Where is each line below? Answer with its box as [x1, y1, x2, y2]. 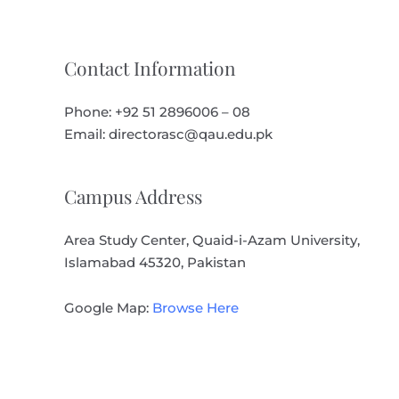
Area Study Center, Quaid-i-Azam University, [64, 231, 360, 248]
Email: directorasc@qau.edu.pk [64, 125, 273, 142]
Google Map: [64, 298, 152, 316]
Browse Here [152, 298, 239, 316]
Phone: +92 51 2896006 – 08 [64, 102, 250, 120]
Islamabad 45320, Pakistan [64, 253, 246, 271]
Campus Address [64, 183, 202, 208]
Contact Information [64, 54, 236, 80]
